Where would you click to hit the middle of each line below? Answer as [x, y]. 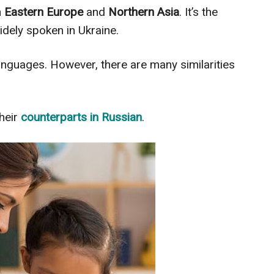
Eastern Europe [42, 12]
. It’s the [198, 12]
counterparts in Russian [80, 117]
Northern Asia [144, 12]
